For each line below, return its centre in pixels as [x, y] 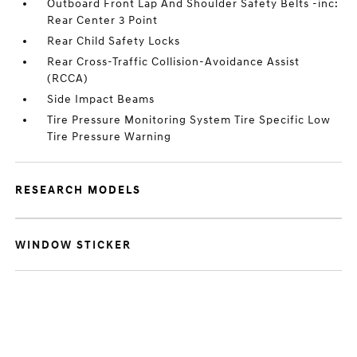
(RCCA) [68, 78]
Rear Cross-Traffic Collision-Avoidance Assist [174, 62]
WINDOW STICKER [74, 245]
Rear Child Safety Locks [114, 41]
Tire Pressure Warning [110, 137]
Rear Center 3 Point [103, 20]
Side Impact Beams [101, 99]
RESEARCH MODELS [78, 190]
